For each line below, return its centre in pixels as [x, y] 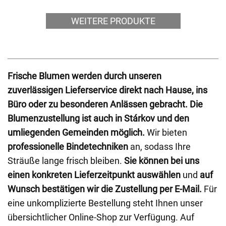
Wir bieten [166, 132]
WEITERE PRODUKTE [113, 21]
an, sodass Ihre [159, 147]
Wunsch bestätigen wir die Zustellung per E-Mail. [105, 189]
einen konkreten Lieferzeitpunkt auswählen [94, 175]
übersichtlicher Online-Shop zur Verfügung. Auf [101, 217]
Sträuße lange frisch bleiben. [66, 161]
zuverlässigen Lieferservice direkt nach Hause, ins [107, 90]
